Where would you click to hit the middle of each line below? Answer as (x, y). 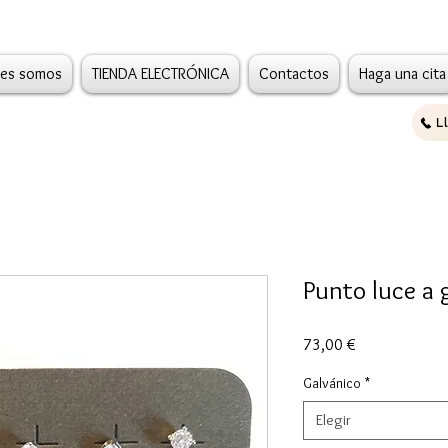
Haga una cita (402, 73)
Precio (375, 343)
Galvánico (332, 382)
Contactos (294, 73)
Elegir (333, 419)
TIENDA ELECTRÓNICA (160, 73)
